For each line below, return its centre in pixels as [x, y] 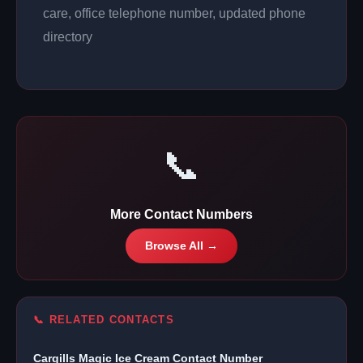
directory [68, 36]
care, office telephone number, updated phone [174, 13]
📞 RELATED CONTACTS [104, 319]
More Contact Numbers [181, 214]
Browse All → [181, 246]
